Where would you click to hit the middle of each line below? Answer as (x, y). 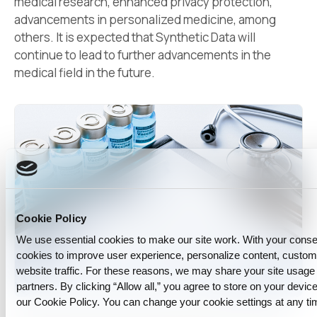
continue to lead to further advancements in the (143, 55)
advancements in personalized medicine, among (145, 20)
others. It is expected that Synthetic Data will (135, 38)
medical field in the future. (85, 73)
